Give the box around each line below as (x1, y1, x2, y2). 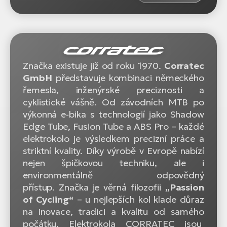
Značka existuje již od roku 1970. (23, 60, 164, 72)
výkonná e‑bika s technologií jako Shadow (23, 108, 204, 121)
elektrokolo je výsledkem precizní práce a (23, 133, 204, 145)
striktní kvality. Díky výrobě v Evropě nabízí (23, 145, 204, 157)
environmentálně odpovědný (23, 169, 204, 181)
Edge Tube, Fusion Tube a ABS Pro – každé (23, 121, 204, 133)
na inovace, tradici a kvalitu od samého (23, 206, 204, 218)
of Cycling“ (23, 194, 73, 206)
